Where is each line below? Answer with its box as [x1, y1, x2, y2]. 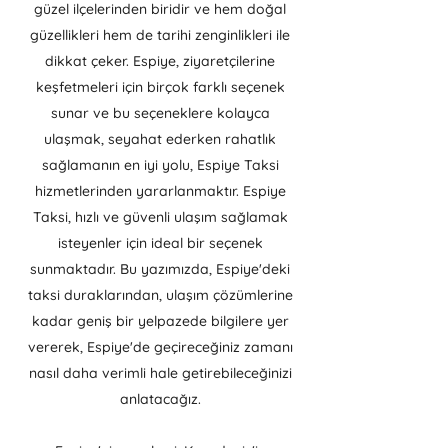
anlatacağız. [119, 390, 201, 408]
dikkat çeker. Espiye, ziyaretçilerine [45, 52, 275, 70]
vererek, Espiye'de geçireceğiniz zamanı [27, 338, 293, 356]
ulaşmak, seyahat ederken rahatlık [44, 130, 276, 148]
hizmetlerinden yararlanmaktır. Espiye [34, 182, 286, 200]
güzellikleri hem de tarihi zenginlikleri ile [30, 26, 290, 44]
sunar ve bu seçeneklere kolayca [50, 104, 270, 122]
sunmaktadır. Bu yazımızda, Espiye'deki [30, 260, 290, 278]
